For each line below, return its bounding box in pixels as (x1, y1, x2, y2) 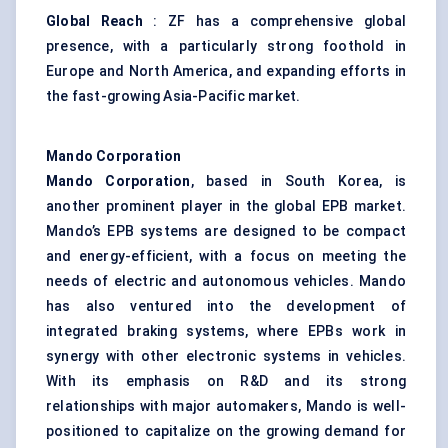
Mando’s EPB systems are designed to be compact (46, 223, 406, 240)
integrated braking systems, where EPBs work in (46, 323, 406, 340)
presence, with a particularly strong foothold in (46, 38, 406, 55)
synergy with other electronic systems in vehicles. (46, 348, 406, 365)
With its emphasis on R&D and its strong (46, 373, 406, 390)
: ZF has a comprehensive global (142, 13, 406, 30)
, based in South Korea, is (190, 173, 406, 190)
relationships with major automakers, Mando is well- (46, 398, 406, 415)
